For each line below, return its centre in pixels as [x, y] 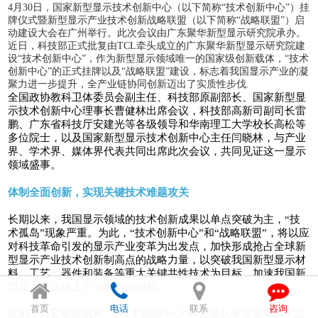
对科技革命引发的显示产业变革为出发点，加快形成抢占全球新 [157, 246]
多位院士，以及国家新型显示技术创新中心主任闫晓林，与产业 [157, 137]
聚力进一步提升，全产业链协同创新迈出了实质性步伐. [129, 84]
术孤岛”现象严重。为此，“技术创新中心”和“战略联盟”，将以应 [159, 232]
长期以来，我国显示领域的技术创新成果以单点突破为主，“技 [154, 219]
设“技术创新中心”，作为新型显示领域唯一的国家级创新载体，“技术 [159, 58]
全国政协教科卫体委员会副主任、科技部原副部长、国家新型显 [157, 97]
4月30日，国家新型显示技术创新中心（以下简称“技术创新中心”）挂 [159, 7]
